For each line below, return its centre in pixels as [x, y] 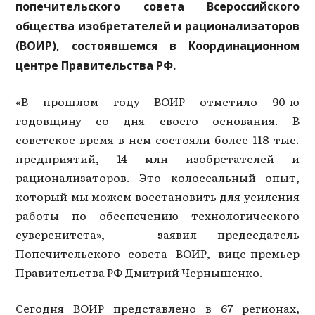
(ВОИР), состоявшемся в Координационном [157, 45]
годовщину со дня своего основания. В [157, 120]
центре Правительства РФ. [96, 65]
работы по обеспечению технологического [157, 215]
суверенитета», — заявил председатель [157, 234]
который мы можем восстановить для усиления [157, 196]
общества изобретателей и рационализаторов [157, 26]
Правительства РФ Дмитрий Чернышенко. [140, 272]
